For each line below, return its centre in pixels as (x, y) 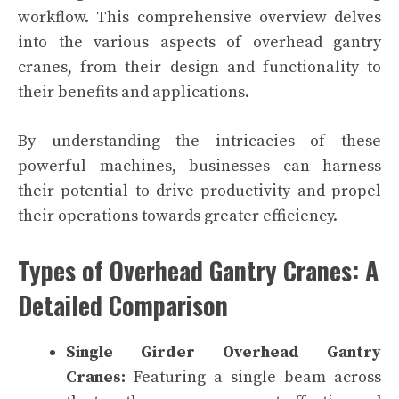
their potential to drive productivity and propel (199, 191)
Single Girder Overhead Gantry (224, 352)
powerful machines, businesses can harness (199, 166)
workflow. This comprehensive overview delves (199, 17)
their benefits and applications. (134, 92)
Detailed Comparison (123, 305)
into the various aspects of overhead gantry (199, 42)
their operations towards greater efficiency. (178, 216)
